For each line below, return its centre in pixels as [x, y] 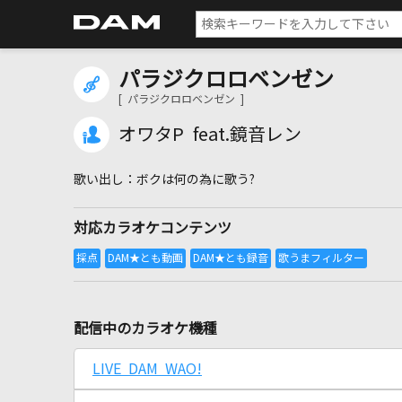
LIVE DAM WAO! [147, 369]
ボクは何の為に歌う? [196, 179]
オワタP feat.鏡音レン [210, 135]
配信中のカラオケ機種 [145, 328]
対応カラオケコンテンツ [153, 228]
